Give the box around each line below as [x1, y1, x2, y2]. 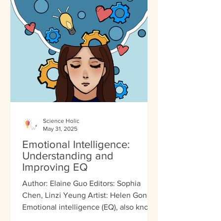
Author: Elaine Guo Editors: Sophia [22, 179, 141, 187]
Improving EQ [22, 161, 88, 173]
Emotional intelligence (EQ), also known [22, 202, 159, 211]
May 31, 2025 [43, 125, 77, 133]
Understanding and [22, 149, 113, 161]
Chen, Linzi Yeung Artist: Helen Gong [22, 190, 151, 199]
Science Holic [43, 117, 79, 124]
